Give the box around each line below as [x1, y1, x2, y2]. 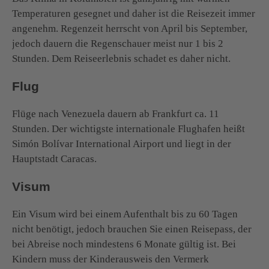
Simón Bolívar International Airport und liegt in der [12, 138, 231, 150]
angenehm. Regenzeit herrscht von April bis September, [12, 22, 247, 34]
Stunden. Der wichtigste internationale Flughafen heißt [12, 122, 245, 134]
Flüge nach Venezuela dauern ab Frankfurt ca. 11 [12, 107, 219, 119]
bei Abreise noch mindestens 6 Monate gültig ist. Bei [12, 238, 236, 250]
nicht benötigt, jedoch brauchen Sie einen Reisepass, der [12, 223, 252, 235]
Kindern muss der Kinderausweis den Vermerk [12, 253, 209, 265]
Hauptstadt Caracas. [12, 153, 97, 165]
